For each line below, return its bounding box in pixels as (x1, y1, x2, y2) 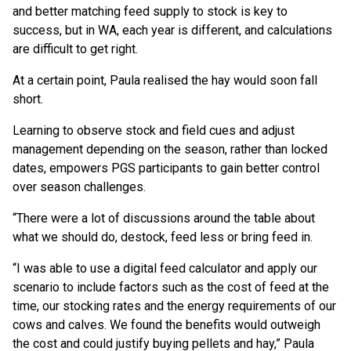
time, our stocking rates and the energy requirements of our (13, 299, 336, 314)
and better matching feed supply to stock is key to (13, 4, 288, 20)
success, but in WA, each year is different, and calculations (13, 23, 332, 38)
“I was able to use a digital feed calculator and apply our (13, 261, 317, 277)
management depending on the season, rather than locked (13, 142, 327, 157)
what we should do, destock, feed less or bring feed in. (13, 230, 316, 245)
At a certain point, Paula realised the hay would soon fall (13, 73, 317, 89)
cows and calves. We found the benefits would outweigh (13, 317, 320, 333)
